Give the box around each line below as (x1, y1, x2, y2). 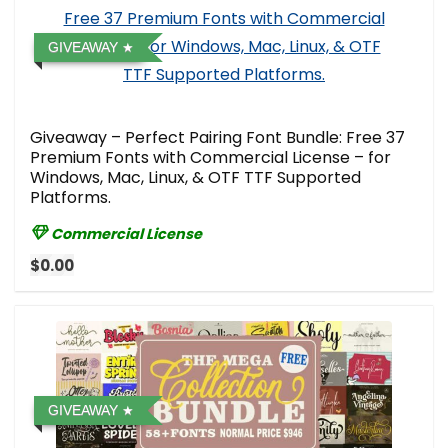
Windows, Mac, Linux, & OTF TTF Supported (30, 165, 361, 189)
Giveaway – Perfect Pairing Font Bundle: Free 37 (30, 125, 405, 149)
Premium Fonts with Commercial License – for (30, 145, 391, 169)
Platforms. (30, 185, 111, 209)
